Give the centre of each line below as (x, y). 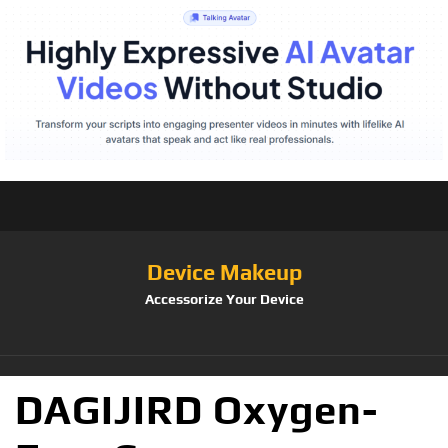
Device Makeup (224, 272)
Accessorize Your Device (224, 299)
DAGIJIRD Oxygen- (197, 410)
